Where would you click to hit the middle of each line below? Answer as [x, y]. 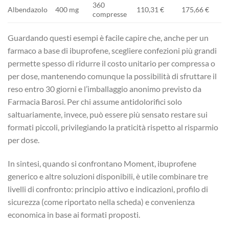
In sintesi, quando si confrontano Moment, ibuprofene [102, 163]
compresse [110, 14]
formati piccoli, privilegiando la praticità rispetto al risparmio [113, 127]
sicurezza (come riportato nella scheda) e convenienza [101, 201]
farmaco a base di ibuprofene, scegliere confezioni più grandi [112, 50]
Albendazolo [28, 9]
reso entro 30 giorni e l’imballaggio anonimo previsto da [105, 88]
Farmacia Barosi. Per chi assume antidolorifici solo [95, 101]
